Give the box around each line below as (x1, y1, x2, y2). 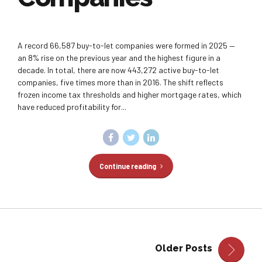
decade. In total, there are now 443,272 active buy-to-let (18, 65, 219, 75)
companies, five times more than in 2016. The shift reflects (18, 77, 223, 88)
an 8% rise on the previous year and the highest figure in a (18, 53, 220, 63)
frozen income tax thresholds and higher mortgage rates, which (18, 89, 242, 100)
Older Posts (155, 243, 212, 254)
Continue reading (99, 161, 156, 170)
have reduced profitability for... (18, 102, 126, 112)
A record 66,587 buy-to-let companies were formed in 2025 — (18, 40, 235, 51)
